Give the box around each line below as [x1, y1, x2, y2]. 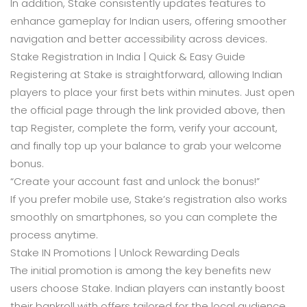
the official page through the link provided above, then [10, 103, 285, 117]
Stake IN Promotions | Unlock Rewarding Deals [10, 245, 240, 260]
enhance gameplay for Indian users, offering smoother [10, 14, 286, 28]
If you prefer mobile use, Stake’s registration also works [10, 192, 287, 206]
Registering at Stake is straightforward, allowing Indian [10, 67, 282, 82]
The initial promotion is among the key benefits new [10, 263, 271, 278]
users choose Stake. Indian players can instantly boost [10, 281, 285, 295]
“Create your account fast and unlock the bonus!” [10, 174, 260, 188]
